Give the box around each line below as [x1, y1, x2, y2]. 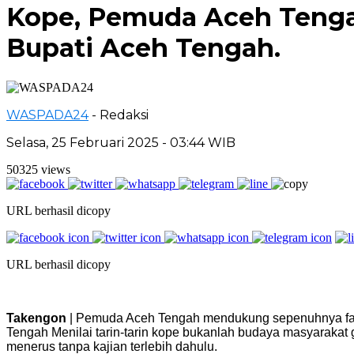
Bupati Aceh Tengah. [6, 32, 281, 64]
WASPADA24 [6, 107, 88, 122]
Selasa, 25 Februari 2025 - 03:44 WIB [6, 134, 235, 150]
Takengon [6, 311, 66, 325]
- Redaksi [92, 107, 149, 122]
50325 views [6, 162, 70, 176]
